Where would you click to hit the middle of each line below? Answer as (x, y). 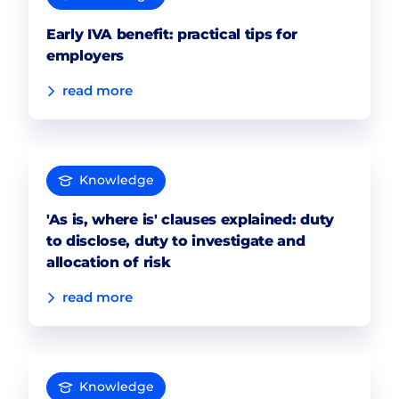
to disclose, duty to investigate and (176, 240)
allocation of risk (109, 262)
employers (85, 55)
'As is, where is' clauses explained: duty (190, 219)
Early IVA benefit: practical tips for (172, 34)
